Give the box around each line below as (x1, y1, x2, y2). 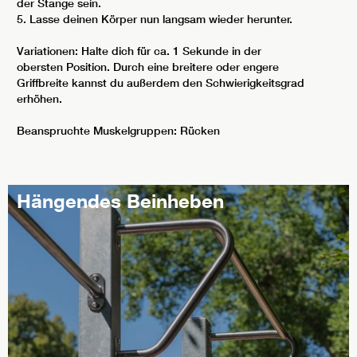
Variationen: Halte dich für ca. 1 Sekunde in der (17, 44, 261, 58)
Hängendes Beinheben (17, 189, 224, 212)
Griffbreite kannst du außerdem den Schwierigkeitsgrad (17, 76, 304, 90)
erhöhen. (17, 92, 62, 106)
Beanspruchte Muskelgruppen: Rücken (17, 124, 220, 138)
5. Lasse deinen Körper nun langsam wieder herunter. (17, 12, 292, 26)
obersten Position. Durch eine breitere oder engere (17, 60, 279, 74)
